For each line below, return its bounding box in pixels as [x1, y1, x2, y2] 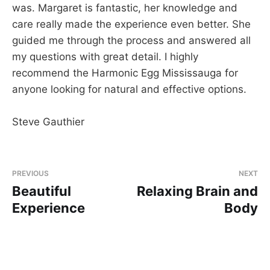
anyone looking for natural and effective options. [12, 83, 246, 95]
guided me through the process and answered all [12, 34, 251, 46]
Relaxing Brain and [137, 183, 258, 199]
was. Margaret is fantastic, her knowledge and [12, 2, 237, 14]
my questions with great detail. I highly [12, 51, 198, 63]
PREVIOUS [12, 169, 49, 178]
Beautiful [12, 183, 71, 199]
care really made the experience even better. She [12, 18, 251, 30]
